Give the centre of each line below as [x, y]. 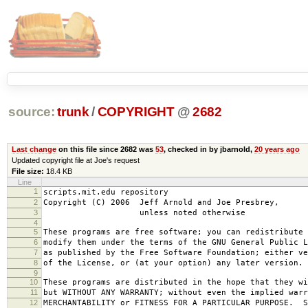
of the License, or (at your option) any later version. [173, 263]
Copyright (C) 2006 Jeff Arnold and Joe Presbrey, [161, 202]
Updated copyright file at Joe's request [75, 160]
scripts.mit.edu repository [106, 192]
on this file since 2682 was [106, 149]
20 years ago [277, 149]
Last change [34, 149]
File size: [27, 171]
